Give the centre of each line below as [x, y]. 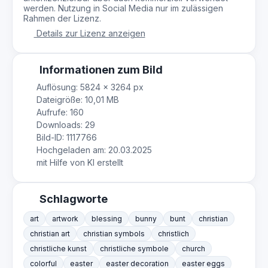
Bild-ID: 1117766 [65, 138]
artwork [65, 219]
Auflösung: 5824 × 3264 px [89, 87]
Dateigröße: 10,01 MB [76, 100]
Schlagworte [72, 199]
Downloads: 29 [64, 125]
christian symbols [114, 234]
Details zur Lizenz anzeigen [89, 33]
